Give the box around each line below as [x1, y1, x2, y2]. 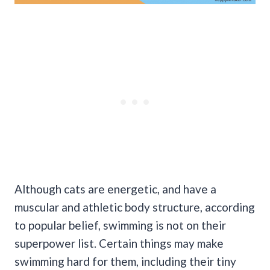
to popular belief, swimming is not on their [14, 218, 226, 233]
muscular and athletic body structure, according [14, 200, 255, 215]
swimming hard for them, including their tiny [14, 254, 236, 269]
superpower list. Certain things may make [14, 236, 224, 251]
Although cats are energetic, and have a [14, 182, 216, 196]
